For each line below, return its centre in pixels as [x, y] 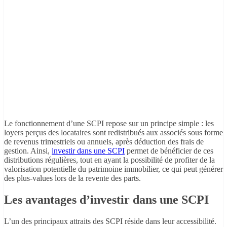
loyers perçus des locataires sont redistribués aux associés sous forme [113, 133]
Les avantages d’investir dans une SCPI [106, 199]
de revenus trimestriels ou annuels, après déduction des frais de [104, 142]
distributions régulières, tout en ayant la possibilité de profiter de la [109, 160]
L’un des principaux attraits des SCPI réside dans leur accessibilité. [110, 221]
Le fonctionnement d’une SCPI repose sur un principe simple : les [109, 124]
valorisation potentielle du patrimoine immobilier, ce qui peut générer [113, 169]
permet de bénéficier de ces [169, 151]
